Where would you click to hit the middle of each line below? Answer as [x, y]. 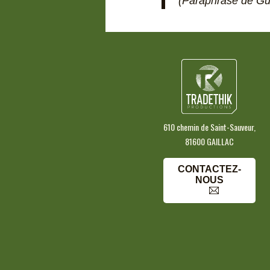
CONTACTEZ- [209, 169]
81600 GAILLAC [209, 141]
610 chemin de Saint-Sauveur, [209, 127]
